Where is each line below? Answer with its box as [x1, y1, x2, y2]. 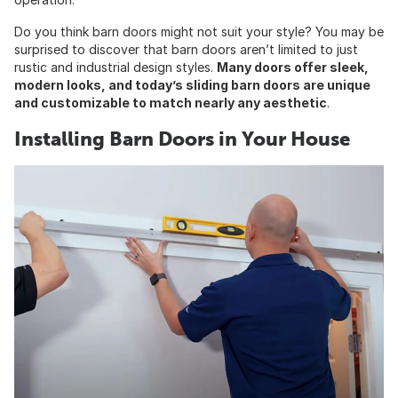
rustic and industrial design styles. [14, 60, 217, 76]
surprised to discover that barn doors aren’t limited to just [14, 42, 358, 58]
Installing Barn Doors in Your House [14, 127, 350, 151]
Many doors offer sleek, [217, 60, 369, 76]
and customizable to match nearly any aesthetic [14, 95, 327, 111]
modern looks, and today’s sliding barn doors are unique [14, 77, 370, 93]
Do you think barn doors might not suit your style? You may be [14, 24, 384, 40]
